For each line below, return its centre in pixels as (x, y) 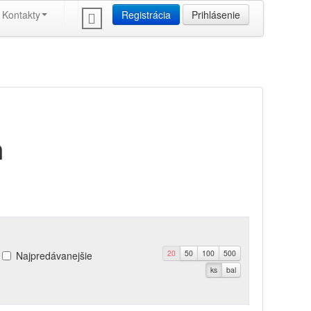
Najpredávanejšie (54, 255)
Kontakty (21, 15)
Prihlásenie (216, 15)
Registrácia (146, 15)
